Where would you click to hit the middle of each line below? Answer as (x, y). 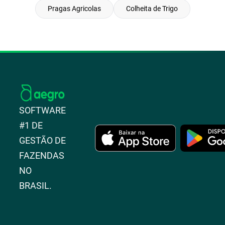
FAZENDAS (42, 155)
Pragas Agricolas (74, 9)
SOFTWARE (43, 110)
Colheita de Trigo (152, 9)
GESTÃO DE (43, 140)
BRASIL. (36, 186)
